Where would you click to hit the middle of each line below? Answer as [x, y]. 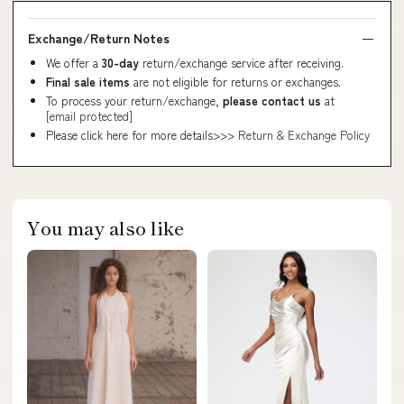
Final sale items [88, 81]
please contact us [272, 100]
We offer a [74, 62]
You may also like [106, 227]
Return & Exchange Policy [304, 134]
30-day [122, 62]
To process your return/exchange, [134, 100]
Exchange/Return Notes [99, 37]
